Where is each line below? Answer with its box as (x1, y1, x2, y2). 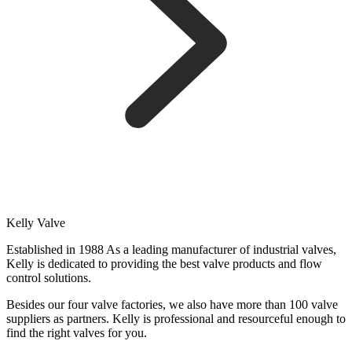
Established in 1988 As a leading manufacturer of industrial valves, (6, 243, 336, 257)
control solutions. (6, 271, 91, 285)
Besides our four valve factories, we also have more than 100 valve (6, 298, 338, 312)
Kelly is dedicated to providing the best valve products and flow (6, 257, 322, 271)
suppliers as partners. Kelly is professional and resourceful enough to (6, 312, 346, 326)
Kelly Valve (6, 216, 65, 230)
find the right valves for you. (6, 326, 147, 340)
